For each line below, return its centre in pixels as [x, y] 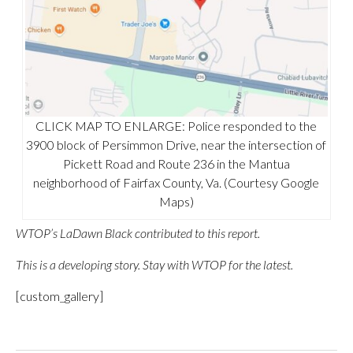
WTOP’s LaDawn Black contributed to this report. [138, 232]
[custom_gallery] [59, 295]
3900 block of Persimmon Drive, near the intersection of [176, 144]
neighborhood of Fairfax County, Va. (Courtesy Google [176, 182]
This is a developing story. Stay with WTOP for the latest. [156, 264]
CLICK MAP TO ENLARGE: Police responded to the [176, 125]
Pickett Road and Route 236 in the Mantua [176, 163]
